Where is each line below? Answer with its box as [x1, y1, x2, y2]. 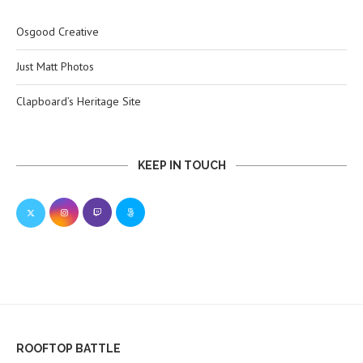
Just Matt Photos [16, 59, 94, 75]
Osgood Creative [16, 24, 99, 40]
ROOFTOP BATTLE [16, 342, 121, 356]
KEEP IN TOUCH [137, 159, 226, 173]
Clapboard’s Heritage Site [16, 94, 141, 109]
